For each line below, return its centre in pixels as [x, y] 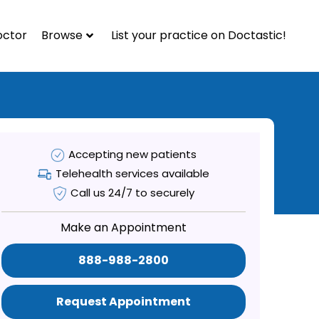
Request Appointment [124, 301]
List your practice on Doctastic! [199, 35]
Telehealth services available [133, 173]
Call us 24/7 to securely [133, 192]
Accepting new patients [133, 154]
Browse [62, 35]
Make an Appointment [124, 227]
